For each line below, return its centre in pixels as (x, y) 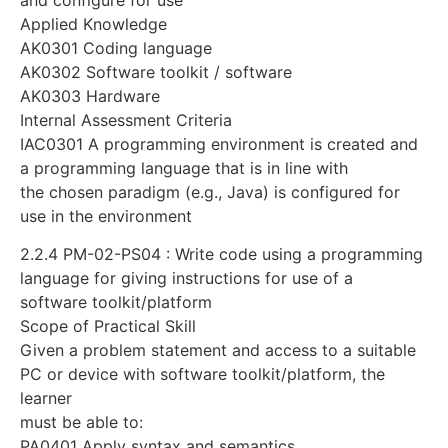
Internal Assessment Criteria (126, 119)
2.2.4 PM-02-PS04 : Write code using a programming (221, 253)
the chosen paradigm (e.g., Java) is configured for (210, 191)
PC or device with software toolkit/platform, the (202, 373)
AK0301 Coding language (116, 47)
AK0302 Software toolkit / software (156, 71)
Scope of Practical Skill (108, 325)
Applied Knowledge (93, 23)
